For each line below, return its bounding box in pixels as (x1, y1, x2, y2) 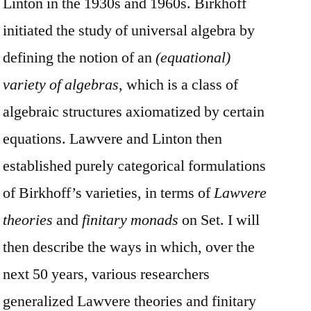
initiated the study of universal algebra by (3, 20, 255, 40)
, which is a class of (119, 74, 238, 94)
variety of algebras (3, 74, 119, 94)
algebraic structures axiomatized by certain (3, 101, 264, 121)
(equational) (155, 47, 230, 67)
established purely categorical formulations (3, 155, 266, 176)
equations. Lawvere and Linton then (3, 128, 222, 149)
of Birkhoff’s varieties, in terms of (3, 183, 214, 203)
